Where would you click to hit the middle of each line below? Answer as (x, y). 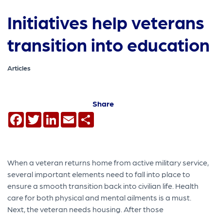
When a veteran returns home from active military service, (108, 162)
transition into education (109, 44)
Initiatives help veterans (106, 22)
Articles (19, 68)
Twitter (54, 115)
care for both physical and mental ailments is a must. (100, 197)
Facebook (42, 115)
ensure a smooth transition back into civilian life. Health (103, 185)
